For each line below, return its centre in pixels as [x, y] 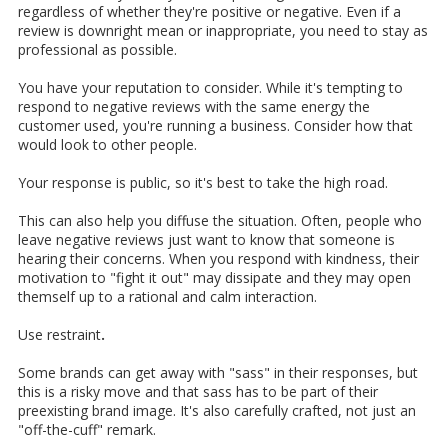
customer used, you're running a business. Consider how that [215, 126]
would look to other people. [107, 145]
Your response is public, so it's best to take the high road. [203, 183]
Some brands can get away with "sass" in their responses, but [218, 373]
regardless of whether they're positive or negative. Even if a [209, 12]
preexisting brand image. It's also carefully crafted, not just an [217, 411]
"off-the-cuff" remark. [87, 430]
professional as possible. [97, 50]
